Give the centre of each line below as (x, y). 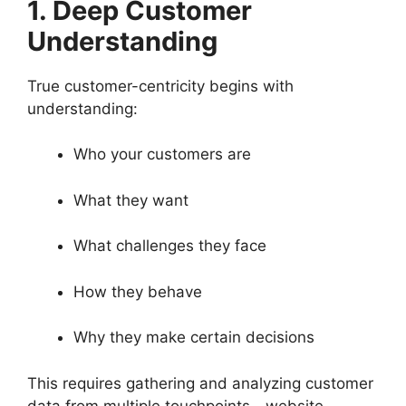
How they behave (138, 291)
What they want (131, 200)
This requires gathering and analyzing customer (200, 383)
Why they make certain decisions (194, 337)
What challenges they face (170, 246)
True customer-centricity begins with (160, 86)
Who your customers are (162, 154)
